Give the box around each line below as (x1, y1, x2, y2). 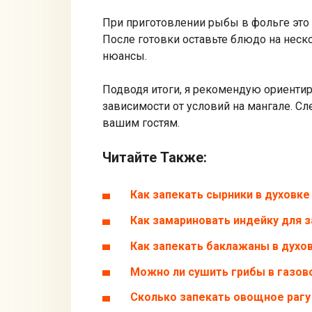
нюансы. (102, 49, 147, 63)
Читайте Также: (102, 149, 207, 166)
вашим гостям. (102, 116, 180, 130)
